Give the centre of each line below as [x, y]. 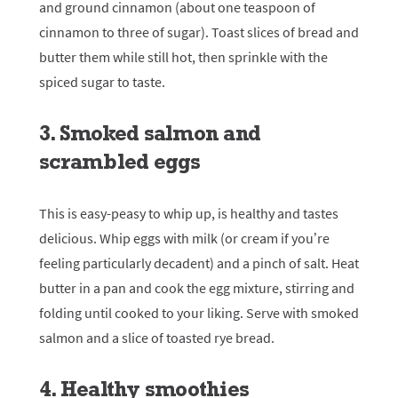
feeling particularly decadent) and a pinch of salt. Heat [199, 263]
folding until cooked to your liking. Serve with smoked [199, 313]
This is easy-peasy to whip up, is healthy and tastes [189, 213]
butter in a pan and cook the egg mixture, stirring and [197, 288]
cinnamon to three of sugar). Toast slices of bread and [199, 32]
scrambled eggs [120, 161]
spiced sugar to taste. [102, 82]
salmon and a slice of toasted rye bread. [157, 338]
